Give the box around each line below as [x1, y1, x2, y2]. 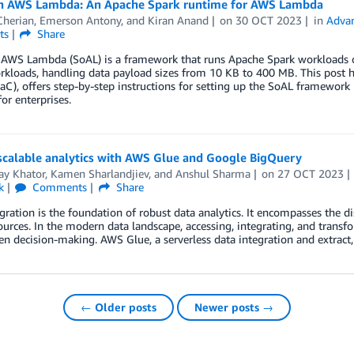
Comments [29, 179, 88, 194]
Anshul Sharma [175, 166, 250, 180]
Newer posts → [194, 299, 273, 314]
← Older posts [81, 299, 156, 314]
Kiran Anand [147, 13, 209, 27]
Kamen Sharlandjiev [50, 166, 149, 180]
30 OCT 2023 [235, 13, 303, 27]
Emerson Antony [39, 13, 121, 27]
